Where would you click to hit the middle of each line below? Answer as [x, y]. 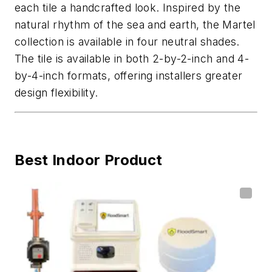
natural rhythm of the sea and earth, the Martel [135, 24]
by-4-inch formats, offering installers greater [129, 75]
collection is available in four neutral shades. [127, 41]
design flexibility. [56, 92]
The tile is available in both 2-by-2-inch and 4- [132, 58]
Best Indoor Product [89, 160]
